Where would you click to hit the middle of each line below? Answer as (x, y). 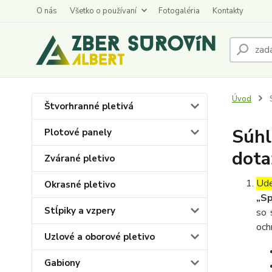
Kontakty (228, 11)
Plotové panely (78, 132)
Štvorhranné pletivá (89, 106)
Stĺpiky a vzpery (80, 211)
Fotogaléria (179, 11)
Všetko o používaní (103, 11)
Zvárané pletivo (80, 158)
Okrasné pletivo (80, 185)
